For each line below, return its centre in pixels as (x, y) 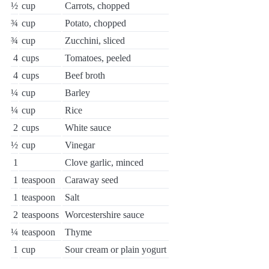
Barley (77, 93)
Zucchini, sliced (95, 41)
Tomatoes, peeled (98, 58)
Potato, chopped (95, 23)
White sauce (88, 128)
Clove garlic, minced (104, 162)
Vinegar (80, 145)
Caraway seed (92, 180)
